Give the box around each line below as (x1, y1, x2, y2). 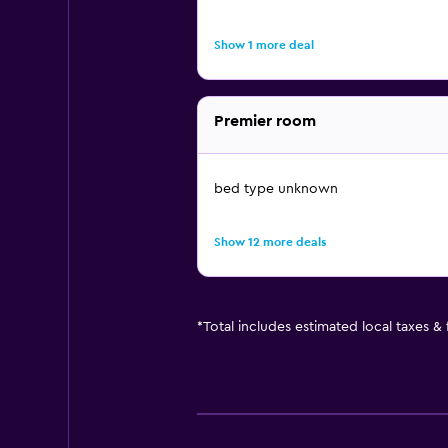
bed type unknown (213, 182, 338, 196)
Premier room (213, 113, 316, 129)
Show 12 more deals (213, 236, 326, 248)
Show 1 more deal (213, 39, 314, 51)
